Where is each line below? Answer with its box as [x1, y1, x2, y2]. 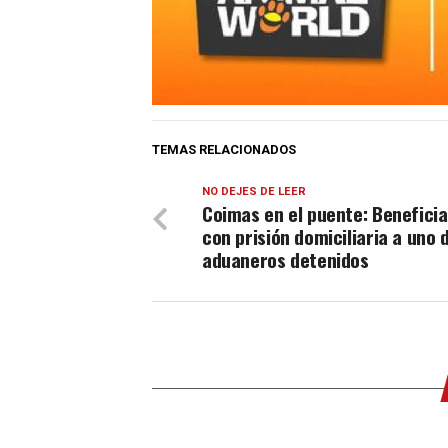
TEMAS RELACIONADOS [152, 142, 296, 158]
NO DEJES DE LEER [202, 185, 306, 199]
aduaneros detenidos [202, 245, 369, 275]
